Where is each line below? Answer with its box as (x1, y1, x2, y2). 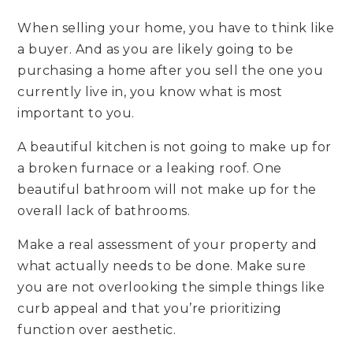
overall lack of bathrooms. (17, 203, 191, 218)
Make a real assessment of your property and (17, 236, 318, 252)
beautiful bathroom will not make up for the (17, 181, 317, 197)
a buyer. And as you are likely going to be (17, 41, 294, 57)
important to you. (17, 105, 135, 121)
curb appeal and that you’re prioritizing (17, 300, 282, 316)
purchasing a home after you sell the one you (17, 62, 324, 78)
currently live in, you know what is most (17, 84, 283, 99)
